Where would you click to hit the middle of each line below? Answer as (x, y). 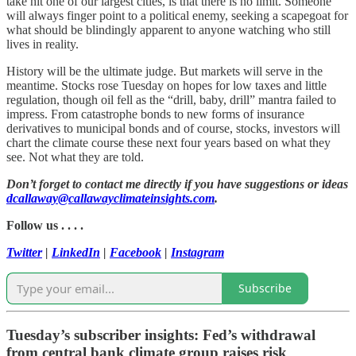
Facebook (135, 252)
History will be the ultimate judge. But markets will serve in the (164, 71)
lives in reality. (43, 44)
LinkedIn (76, 252)
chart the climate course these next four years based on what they (168, 142)
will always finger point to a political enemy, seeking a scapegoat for (177, 15)
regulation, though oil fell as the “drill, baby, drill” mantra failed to (171, 99)
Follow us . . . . (45, 225)
